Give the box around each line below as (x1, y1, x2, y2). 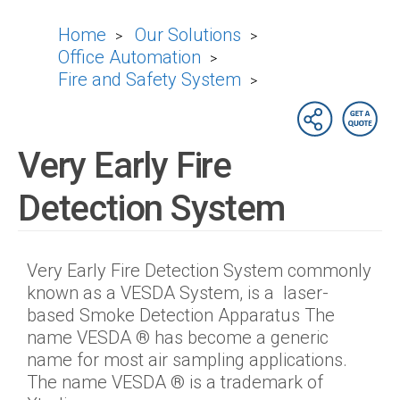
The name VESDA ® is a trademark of (27, 371, 323, 393)
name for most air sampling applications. (27, 348, 347, 371)
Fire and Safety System (58, 68, 241, 90)
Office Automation (58, 46, 201, 68)
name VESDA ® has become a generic (27, 326, 329, 348)
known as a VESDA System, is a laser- (27, 281, 329, 304)
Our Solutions (135, 23, 241, 46)
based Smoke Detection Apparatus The (27, 304, 335, 326)
